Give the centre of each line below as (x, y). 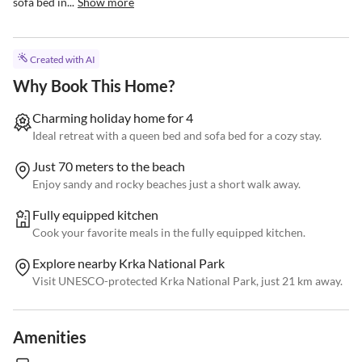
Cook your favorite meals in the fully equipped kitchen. (169, 233)
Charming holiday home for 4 (113, 118)
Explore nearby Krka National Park (128, 263)
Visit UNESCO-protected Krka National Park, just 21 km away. (187, 281)
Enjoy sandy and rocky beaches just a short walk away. (166, 184)
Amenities (50, 337)
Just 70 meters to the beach (109, 166)
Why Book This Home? (94, 86)
